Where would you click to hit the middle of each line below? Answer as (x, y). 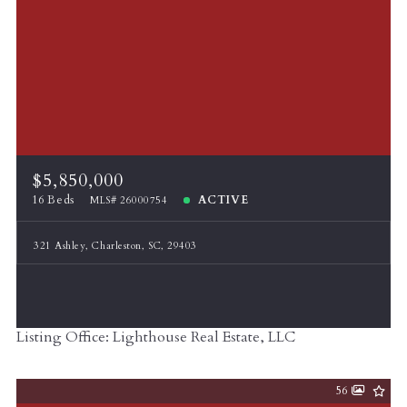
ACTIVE (223, 200)
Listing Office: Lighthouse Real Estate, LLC (156, 338)
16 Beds (53, 200)
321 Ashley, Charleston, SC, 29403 (115, 245)
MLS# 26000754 (129, 200)
